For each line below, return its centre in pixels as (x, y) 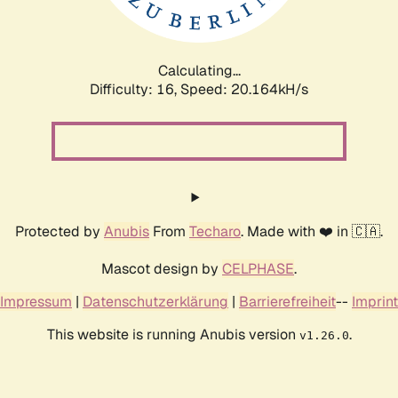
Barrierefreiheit (287, 301)
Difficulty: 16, (135, 89)
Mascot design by (162, 268)
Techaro (215, 231)
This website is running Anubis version (173, 334)
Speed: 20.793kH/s (244, 89)
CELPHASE (258, 268)
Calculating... (199, 70)
